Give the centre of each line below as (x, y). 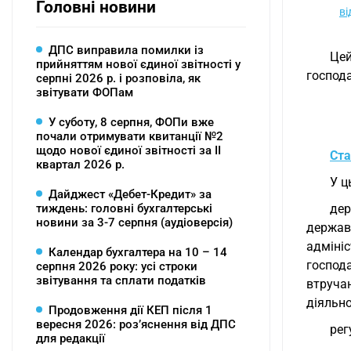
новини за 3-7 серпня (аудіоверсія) (134, 223)
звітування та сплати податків (121, 280)
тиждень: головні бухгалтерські (124, 208)
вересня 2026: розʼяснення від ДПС (136, 324)
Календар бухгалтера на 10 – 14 (138, 252)
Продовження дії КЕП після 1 (130, 310)
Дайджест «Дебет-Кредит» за (130, 194)
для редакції (71, 338)
